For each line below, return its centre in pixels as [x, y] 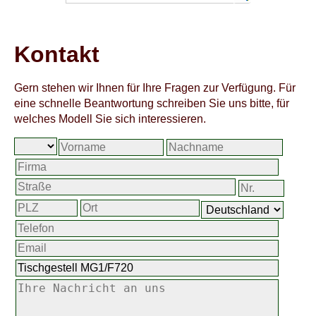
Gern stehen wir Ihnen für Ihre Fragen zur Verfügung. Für [155, 88]
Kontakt [57, 54]
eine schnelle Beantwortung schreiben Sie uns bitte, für [152, 103]
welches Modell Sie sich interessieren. [110, 119]
